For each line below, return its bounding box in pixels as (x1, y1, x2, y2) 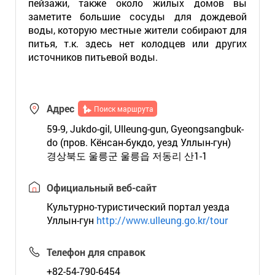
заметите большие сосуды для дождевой (28, 10, 247, 23)
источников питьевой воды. (28, 50, 158, 63)
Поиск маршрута (93, 104, 153, 114)
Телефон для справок (46, 246, 145, 258)
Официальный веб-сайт (46, 181, 157, 194)
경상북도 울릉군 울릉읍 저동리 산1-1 (46, 149, 207, 162)
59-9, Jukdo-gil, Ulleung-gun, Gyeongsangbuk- (46, 122, 244, 135)
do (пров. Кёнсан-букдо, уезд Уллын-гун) (46, 136, 231, 149)
